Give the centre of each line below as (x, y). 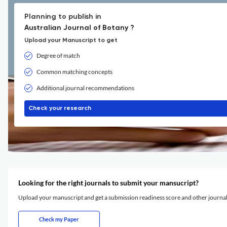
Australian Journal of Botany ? (79, 28)
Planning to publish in (63, 17)
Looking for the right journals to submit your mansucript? (108, 183)
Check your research (60, 108)
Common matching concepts (74, 72)
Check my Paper (59, 219)
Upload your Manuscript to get (71, 41)
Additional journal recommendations (85, 88)
